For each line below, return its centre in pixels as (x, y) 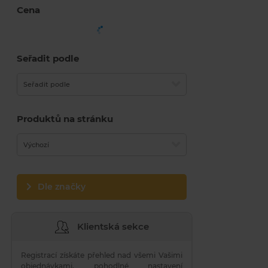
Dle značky (62, 187)
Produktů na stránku (65, 119)
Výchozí (36, 145)
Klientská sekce (112, 226)
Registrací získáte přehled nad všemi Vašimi (102, 255)
